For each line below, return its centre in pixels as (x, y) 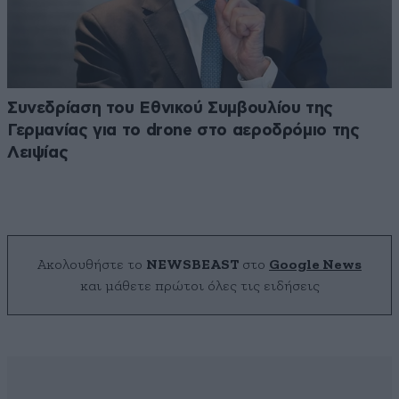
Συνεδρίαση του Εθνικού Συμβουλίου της (170, 109)
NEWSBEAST (192, 265)
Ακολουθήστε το (92, 265)
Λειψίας (38, 153)
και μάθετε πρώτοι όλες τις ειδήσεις (199, 286)
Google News (315, 265)
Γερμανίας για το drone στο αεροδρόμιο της (183, 131)
